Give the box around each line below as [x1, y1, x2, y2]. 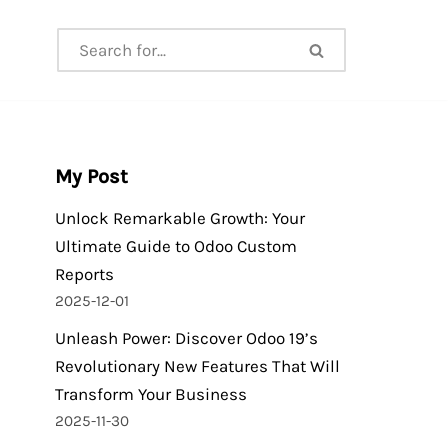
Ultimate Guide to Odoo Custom [55, 236, 297, 256]
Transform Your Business [55, 384, 247, 404]
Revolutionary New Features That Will [55, 356, 340, 376]
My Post [55, 165, 128, 188]
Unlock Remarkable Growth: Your [55, 208, 305, 228]
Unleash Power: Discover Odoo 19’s [55, 328, 318, 348]
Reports [55, 264, 114, 284]
